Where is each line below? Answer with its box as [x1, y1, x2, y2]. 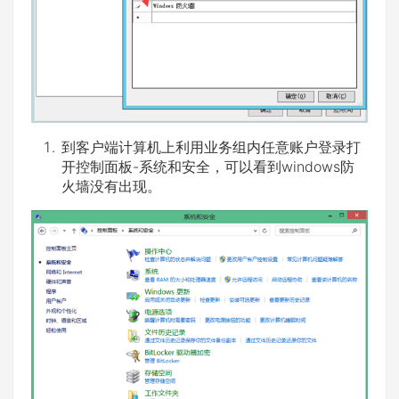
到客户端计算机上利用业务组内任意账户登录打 [61, 137, 361, 156]
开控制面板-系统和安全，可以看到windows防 [61, 157, 354, 175]
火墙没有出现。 [61, 176, 161, 195]
